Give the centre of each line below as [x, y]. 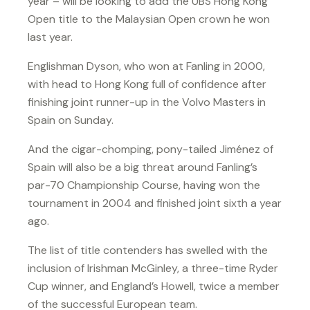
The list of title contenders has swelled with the [148, 250]
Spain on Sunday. [71, 120]
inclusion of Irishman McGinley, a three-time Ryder [153, 268]
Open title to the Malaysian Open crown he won [149, 19]
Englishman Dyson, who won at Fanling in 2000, [146, 66]
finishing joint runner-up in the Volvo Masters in [147, 102]
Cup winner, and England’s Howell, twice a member [154, 286]
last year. [50, 37]
